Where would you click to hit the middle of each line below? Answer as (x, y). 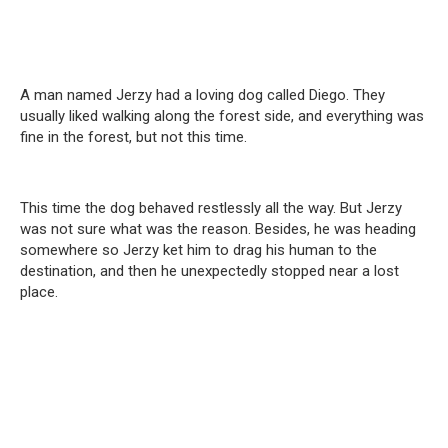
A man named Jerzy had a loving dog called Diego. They (202, 94)
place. (39, 291)
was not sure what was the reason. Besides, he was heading (218, 228)
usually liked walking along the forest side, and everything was (222, 115)
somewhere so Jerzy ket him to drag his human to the (198, 249)
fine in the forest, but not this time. (133, 136)
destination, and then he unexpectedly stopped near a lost (209, 270)
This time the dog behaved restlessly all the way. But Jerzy (211, 207)
